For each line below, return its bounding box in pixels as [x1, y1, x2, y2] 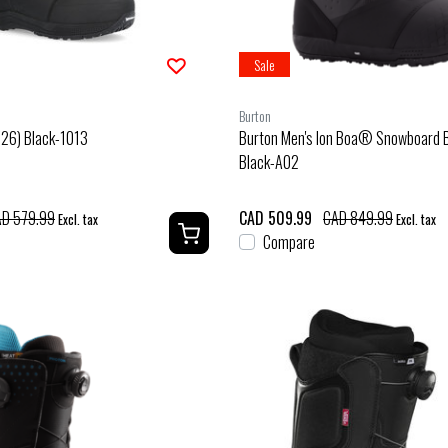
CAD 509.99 [239, 205, 312, 230]
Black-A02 [239, 149, 299, 174]
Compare [263, 229, 315, 254]
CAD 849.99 [323, 205, 393, 230]
